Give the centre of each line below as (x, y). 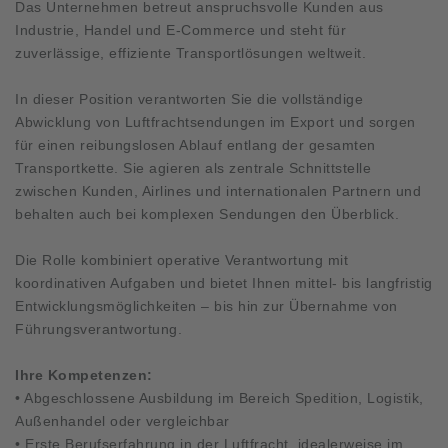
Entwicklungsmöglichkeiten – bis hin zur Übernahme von (206, 305)
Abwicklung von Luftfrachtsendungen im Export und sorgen (215, 121)
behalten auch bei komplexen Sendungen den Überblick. (207, 213)
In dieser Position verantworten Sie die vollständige (189, 98)
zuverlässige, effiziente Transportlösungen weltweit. (190, 52)
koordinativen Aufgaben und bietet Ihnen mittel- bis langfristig (224, 282)
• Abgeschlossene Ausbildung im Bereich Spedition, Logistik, (219, 397)
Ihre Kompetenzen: (84, 374)
